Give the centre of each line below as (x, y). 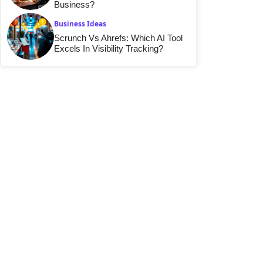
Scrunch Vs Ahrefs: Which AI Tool (118, 38)
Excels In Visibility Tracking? (109, 49)
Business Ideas (80, 24)
